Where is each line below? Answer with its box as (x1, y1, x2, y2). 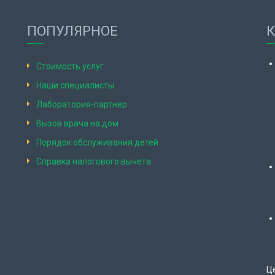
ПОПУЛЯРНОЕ (27, 23, 118, 39)
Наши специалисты (36, 80, 114, 90)
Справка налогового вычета (36, 156, 151, 166)
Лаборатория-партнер (36, 99, 127, 109)
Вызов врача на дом (36, 118, 118, 128)
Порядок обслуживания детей (36, 137, 158, 147)
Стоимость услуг (36, 61, 104, 71)
